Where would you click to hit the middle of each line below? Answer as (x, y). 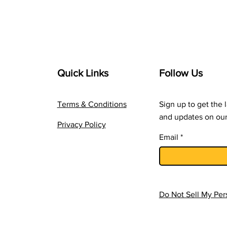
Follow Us (181, 73)
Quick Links (83, 73)
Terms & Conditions (92, 104)
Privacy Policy (81, 124)
